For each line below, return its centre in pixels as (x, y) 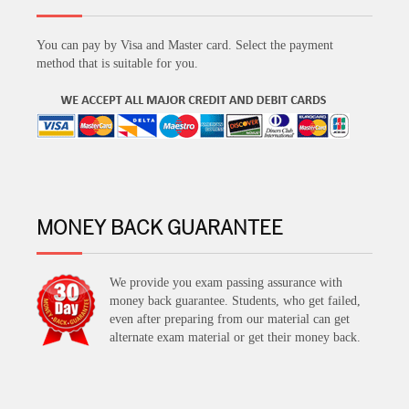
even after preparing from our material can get (230, 320)
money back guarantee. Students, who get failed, (235, 301)
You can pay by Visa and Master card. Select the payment (185, 46)
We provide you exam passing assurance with (226, 283)
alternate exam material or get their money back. (235, 338)
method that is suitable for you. (117, 64)
